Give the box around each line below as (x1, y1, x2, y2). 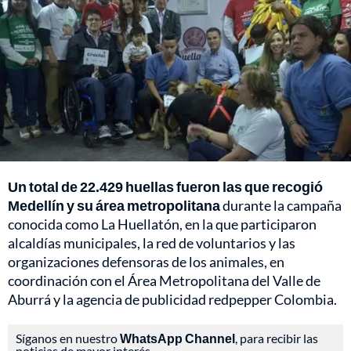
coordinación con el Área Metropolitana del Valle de (8, 272, 320, 290)
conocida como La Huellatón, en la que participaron (8, 215, 317, 233)
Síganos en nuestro (16, 331, 120, 346)
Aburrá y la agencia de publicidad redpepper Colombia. (8, 291, 337, 309)
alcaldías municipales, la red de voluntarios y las (8, 234, 295, 252)
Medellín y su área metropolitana (8, 197, 220, 215)
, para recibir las (235, 331, 318, 346)
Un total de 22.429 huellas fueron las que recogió (8, 178, 323, 196)
